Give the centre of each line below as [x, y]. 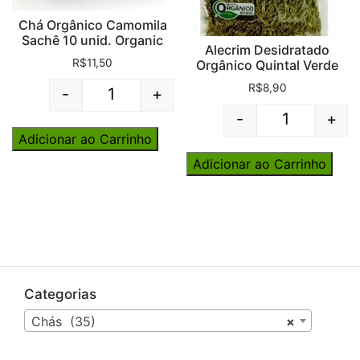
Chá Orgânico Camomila [92, 25]
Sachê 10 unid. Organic [93, 40]
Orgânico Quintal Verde [268, 65]
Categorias [60, 294]
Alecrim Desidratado [268, 50]
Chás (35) [63, 322]
